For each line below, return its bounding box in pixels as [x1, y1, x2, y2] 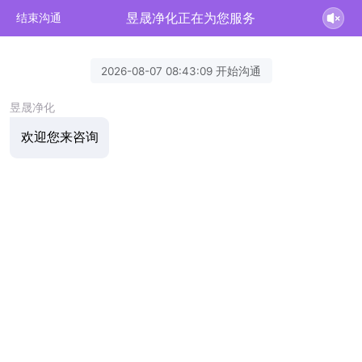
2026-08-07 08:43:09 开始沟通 [101, 64, 261, 78]
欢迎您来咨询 [20, 129, 99, 145]
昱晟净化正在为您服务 [126, 10, 256, 26]
